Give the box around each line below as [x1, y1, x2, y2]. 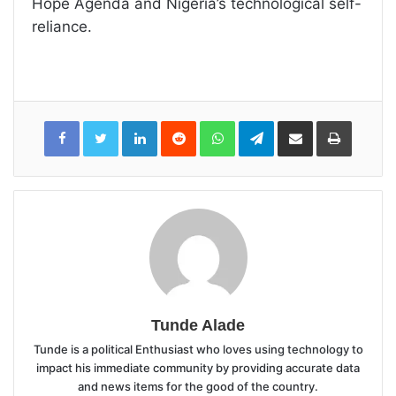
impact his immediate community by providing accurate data [36, 361, 360, 375]
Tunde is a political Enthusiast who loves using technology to [33, 342, 363, 356]
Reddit [195, 118, 231, 132]
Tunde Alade [151, 316, 245, 334]
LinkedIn [156, 118, 203, 132]
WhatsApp [234, 118, 292, 132]
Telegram [273, 118, 324, 132]
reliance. [32, 18, 92, 35]
